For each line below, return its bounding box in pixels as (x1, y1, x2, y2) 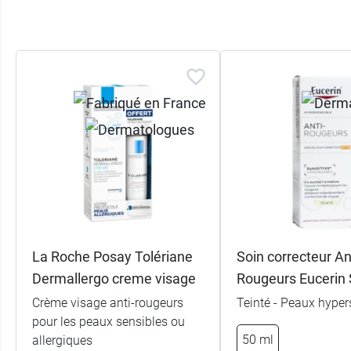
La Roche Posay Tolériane (32, 248, 193, 265)
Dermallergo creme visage (32, 270, 196, 287)
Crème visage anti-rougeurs (32, 295, 183, 310)
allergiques (32, 332, 92, 348)
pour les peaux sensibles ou (32, 313, 185, 329)
